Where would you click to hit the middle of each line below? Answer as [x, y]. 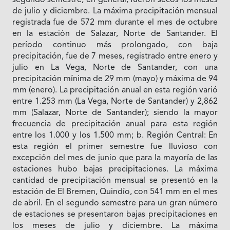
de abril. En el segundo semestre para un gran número [115, 204]
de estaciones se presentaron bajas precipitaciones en [115, 215]
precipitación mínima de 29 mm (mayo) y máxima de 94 [115, 79]
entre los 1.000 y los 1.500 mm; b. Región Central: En [115, 136]
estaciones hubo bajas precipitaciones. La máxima [115, 170]
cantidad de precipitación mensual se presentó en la [115, 181]
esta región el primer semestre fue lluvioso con [115, 147]
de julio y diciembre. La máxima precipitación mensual [115, 12]
